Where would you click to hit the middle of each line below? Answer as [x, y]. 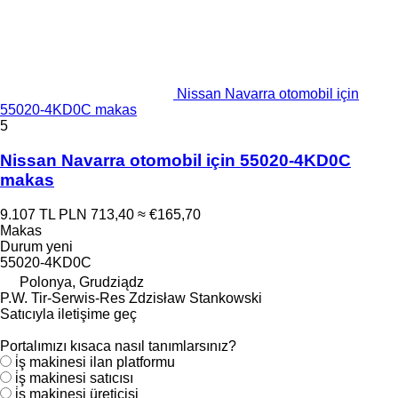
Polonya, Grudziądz [82, 282]
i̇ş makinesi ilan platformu [95, 362]
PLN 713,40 [96, 214]
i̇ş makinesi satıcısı [74, 378]
